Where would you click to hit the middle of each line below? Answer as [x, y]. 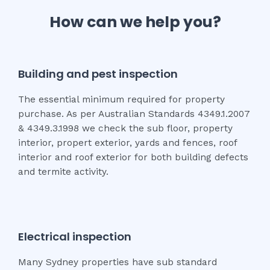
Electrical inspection [75, 237]
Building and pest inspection [98, 74]
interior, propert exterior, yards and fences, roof [127, 143]
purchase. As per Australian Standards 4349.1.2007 [134, 114]
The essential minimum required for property [121, 100]
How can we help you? [135, 22]
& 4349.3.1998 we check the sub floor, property [125, 129]
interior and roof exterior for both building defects [133, 158]
